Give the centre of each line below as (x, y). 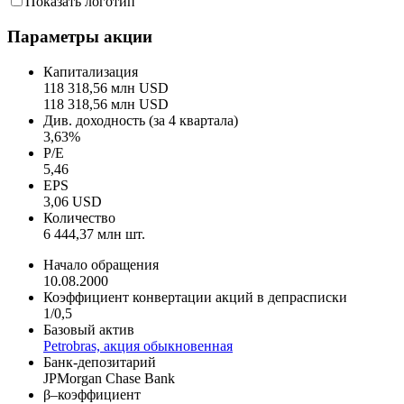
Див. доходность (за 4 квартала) (141, 120)
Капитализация (91, 71)
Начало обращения (101, 264)
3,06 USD (73, 201)
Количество (79, 217)
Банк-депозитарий (100, 362)
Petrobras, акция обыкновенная (138, 345)
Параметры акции (80, 36)
